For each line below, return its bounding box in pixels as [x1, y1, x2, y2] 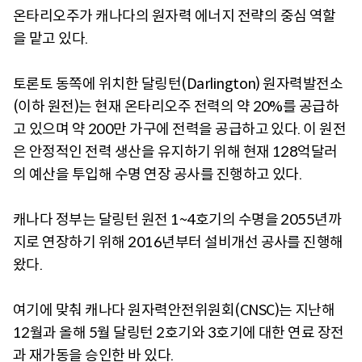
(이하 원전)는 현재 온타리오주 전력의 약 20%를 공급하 [13, 98, 339, 116]
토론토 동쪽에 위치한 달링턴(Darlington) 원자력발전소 [13, 75, 343, 94]
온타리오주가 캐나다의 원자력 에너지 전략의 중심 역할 [13, 7, 336, 26]
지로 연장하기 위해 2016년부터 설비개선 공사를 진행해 [13, 234, 343, 252]
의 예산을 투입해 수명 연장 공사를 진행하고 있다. [13, 166, 302, 184]
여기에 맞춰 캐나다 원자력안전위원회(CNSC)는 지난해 [13, 301, 335, 320]
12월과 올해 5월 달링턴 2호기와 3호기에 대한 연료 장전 [13, 324, 344, 343]
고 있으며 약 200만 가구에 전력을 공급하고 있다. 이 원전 [13, 120, 347, 139]
